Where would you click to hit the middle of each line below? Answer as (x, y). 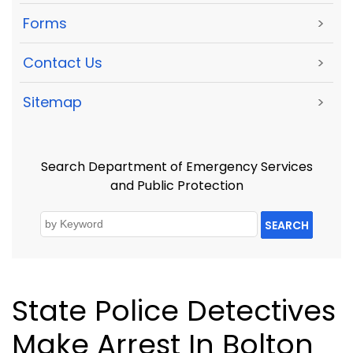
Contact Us (63, 63)
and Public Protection (176, 185)
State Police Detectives (174, 311)
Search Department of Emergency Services (176, 166)
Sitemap (52, 102)
